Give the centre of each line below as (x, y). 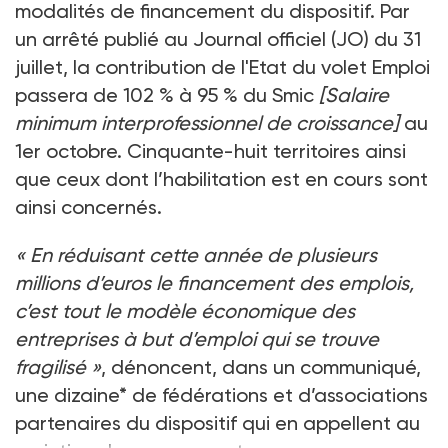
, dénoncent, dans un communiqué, (261, 367)
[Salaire (354, 95)
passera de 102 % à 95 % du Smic (167, 95)
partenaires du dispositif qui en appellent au (217, 423)
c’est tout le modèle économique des (185, 311)
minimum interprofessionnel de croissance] (207, 123)
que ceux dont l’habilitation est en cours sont (221, 179)
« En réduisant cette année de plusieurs (196, 255)
